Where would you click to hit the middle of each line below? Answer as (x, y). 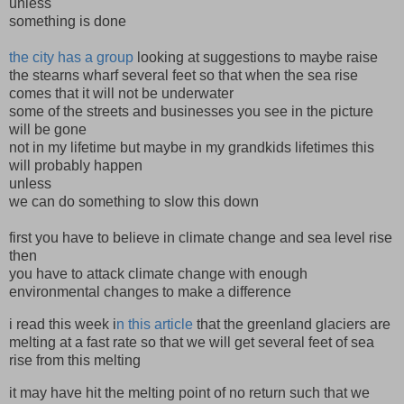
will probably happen (76, 166)
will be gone (48, 130)
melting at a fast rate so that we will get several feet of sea (192, 342)
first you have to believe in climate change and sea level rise (201, 238)
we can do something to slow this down (134, 202)
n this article (155, 324)
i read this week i (63, 324)
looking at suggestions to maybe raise (256, 58)
